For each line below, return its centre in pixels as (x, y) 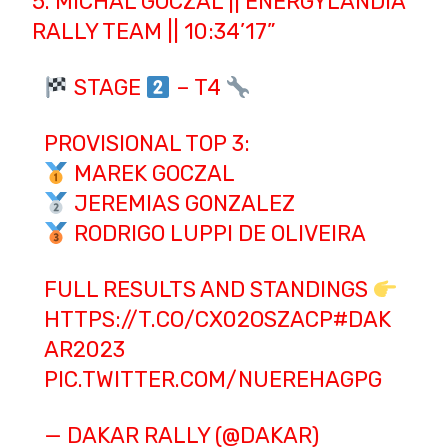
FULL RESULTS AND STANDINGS (208, 290)
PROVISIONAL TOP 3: (146, 144)
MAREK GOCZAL (151, 174)
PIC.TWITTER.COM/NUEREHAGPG (212, 380)
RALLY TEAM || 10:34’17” (154, 32)
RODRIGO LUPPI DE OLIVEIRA (217, 234)
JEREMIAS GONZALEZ (181, 204)
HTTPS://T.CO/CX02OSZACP (188, 320)
